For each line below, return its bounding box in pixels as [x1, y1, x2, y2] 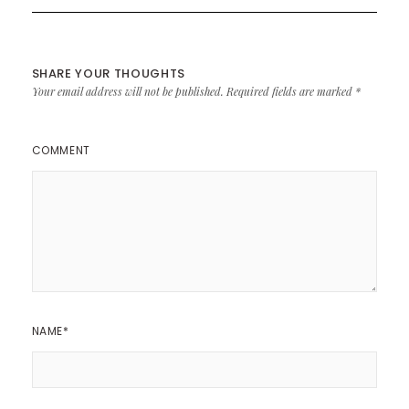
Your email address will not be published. [31, 83, 224, 99]
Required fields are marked [225, 83, 355, 99]
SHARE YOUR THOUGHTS [31, 64, 185, 82]
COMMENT [31, 142, 90, 158]
